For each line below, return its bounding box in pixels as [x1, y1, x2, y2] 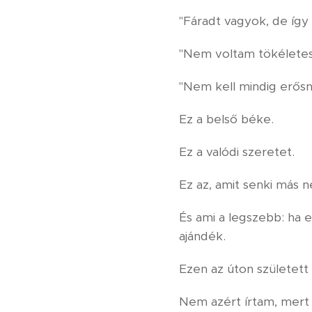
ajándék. [179, 228, 226, 244]
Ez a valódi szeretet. [179, 144, 295, 160]
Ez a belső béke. [179, 111, 274, 127]
